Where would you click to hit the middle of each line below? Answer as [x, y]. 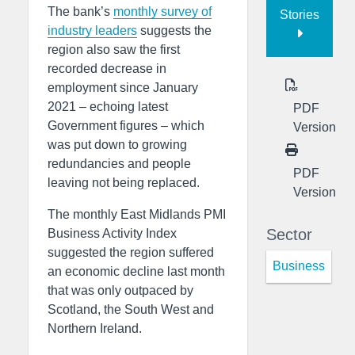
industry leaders [92, 31]
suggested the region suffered [131, 252]
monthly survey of [162, 11]
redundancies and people [119, 164]
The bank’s [80, 11]
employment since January [123, 88]
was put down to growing [117, 145]
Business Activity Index [112, 233]
